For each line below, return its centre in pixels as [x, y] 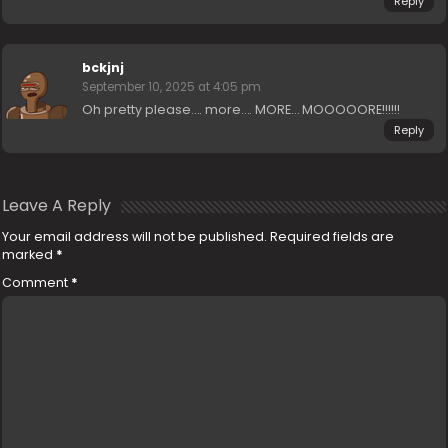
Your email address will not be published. [135, 236]
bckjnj [103, 67]
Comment [37, 282]
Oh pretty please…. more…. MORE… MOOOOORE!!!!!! [241, 109]
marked [29, 254]
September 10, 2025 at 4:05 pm [172, 87]
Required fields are [332, 236]
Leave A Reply [57, 205]
